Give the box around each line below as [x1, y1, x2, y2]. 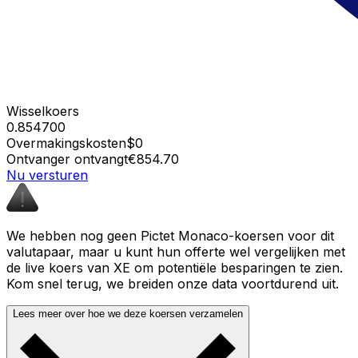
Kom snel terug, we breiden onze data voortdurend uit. [6, 275, 339, 292]
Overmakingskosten [6, 134, 126, 151]
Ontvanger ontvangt [6, 150, 128, 167]
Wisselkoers [6, 102, 79, 119]
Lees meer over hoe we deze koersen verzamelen [13, 307, 243, 320]
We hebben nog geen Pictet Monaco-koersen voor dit [6, 227, 334, 244]
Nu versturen [6, 166, 88, 183]
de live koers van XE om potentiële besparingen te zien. [6, 259, 343, 276]
